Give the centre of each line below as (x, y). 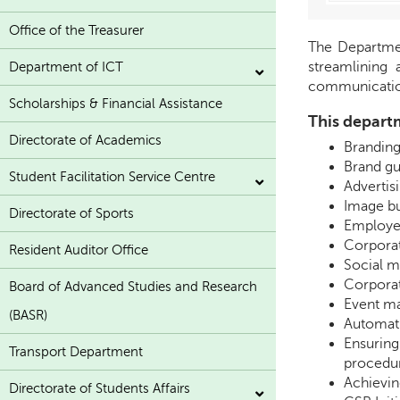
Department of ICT (66, 67)
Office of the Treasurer (76, 31)
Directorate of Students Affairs (100, 389)
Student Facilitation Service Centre (112, 177)
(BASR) (28, 316)
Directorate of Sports (71, 214)
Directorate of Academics (85, 141)
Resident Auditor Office (79, 250)
